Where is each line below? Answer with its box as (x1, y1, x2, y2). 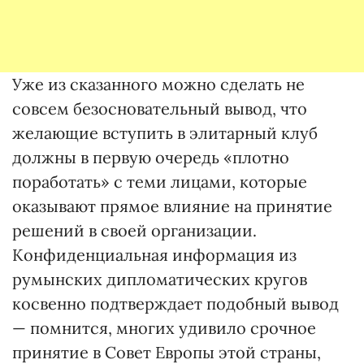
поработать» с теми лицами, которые (12, 171, 307, 192)
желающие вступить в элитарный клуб (12, 123, 318, 143)
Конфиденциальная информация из (12, 245, 297, 265)
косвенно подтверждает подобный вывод (12, 293, 339, 314)
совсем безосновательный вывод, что (12, 98, 307, 119)
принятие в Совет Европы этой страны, (12, 342, 321, 362)
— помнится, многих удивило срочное (12, 318, 316, 338)
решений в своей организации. (12, 220, 257, 240)
